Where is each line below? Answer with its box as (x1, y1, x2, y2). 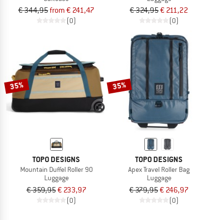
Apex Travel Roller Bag (128, 165, 190, 174)
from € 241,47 (50, 5, 94, 16)
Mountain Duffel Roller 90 (20, 165, 93, 174)
